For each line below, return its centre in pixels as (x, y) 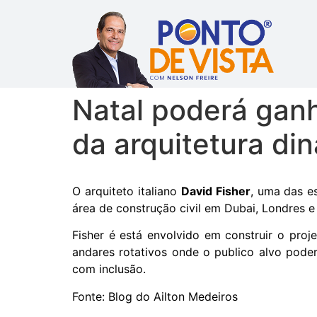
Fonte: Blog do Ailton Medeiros (155, 296)
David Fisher (215, 191)
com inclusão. (111, 269)
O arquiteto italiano (127, 191)
